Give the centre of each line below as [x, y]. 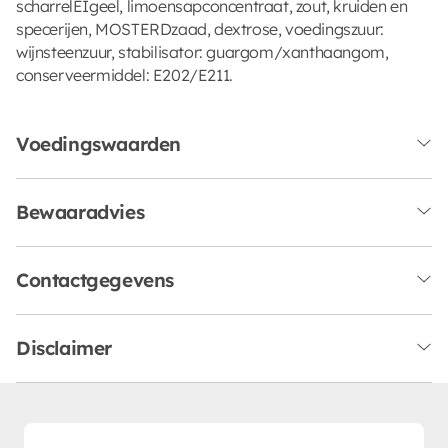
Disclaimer [64, 347]
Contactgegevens [95, 279]
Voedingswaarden [98, 143]
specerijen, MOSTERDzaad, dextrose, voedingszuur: [200, 28]
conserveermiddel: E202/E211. [124, 74]
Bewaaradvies [80, 211]
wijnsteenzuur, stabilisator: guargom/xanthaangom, [202, 51]
